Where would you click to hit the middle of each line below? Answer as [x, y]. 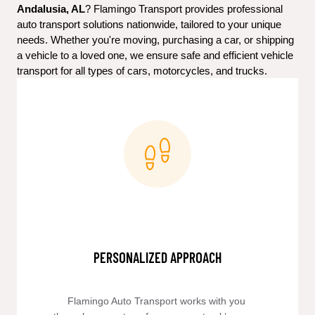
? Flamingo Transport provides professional [184, 9]
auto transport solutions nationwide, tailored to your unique [149, 25]
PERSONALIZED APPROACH [157, 257]
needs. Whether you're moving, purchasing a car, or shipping [155, 40]
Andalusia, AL [51, 9]
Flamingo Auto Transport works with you [156, 301]
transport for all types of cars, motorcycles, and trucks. [142, 71]
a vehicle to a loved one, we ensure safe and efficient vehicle [155, 56]
